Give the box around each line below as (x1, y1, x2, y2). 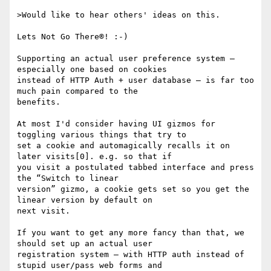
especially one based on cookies (17, 65, 167, 74)
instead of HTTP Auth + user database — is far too (17, 76, 254, 85)
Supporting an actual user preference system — (17, 54, 235, 64)
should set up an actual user (17, 239, 152, 249)
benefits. (17, 97, 60, 107)
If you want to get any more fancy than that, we (17, 228, 244, 238)
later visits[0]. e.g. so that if (17, 152, 172, 162)
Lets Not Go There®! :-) (17, 32, 128, 42)
